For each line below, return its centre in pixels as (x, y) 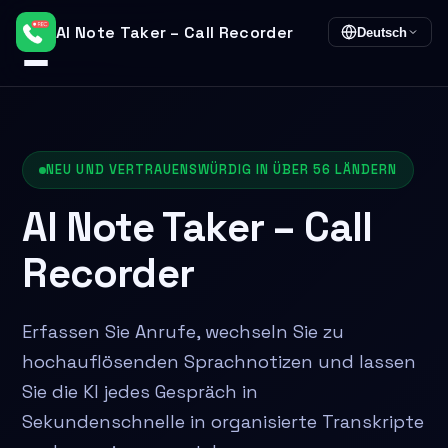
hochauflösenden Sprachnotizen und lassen (219, 361)
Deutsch (382, 32)
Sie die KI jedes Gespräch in (140, 391)
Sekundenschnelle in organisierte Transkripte (223, 421)
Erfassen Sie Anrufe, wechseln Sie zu (183, 331)
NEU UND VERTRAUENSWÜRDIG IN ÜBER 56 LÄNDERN (222, 169)
